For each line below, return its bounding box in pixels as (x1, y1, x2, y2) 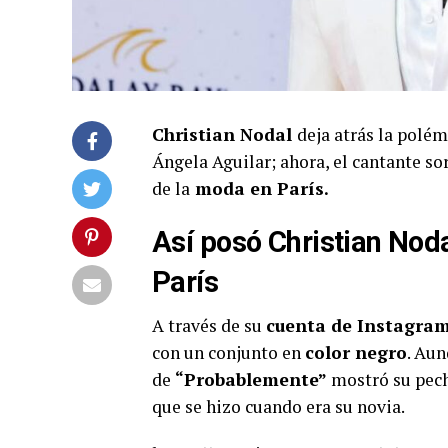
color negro (305, 341, 407, 365)
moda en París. (190, 177, 329, 201)
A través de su (152, 314, 266, 338)
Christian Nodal (152, 123, 297, 147)
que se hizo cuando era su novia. (152, 395, 405, 419)
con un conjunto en (152, 341, 305, 365)
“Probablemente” (175, 368, 327, 392)
